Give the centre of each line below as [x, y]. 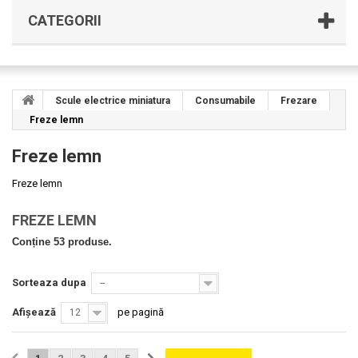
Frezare [299, 101]
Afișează [34, 312]
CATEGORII [65, 20]
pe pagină [141, 312]
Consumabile [225, 101]
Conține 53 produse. [62, 242]
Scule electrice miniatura [113, 101]
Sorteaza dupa [49, 282]
